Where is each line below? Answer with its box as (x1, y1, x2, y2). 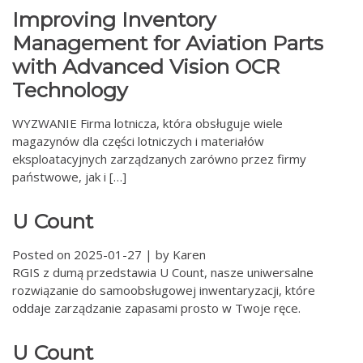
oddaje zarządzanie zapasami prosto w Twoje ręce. (12, 300, 301, 316)
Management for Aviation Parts (12, 31, 323, 55)
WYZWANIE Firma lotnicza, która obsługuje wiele (12, 115, 283, 131)
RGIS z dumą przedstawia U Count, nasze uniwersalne (12, 264, 314, 280)
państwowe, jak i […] (12, 169, 126, 185)
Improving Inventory (12, 7, 216, 32)
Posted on (12, 246, 74, 263)
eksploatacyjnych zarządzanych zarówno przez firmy (12, 151, 306, 167)
